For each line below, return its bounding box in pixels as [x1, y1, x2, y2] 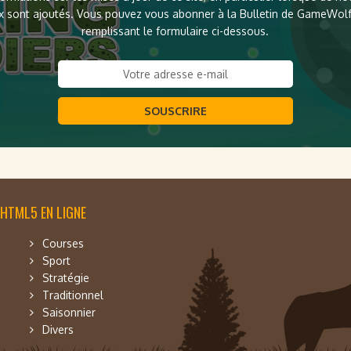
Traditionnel [42, 288, 103, 302]
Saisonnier [42, 306, 96, 319]
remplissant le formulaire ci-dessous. [81, 24, 270, 38]
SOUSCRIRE [144, 104, 207, 118]
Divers [42, 323, 74, 336]
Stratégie [42, 271, 89, 284]
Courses [42, 237, 84, 250]
